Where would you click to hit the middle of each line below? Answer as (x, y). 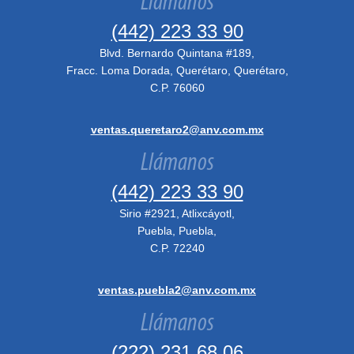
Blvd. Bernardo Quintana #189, (177, 53)
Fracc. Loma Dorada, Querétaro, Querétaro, (177, 70)
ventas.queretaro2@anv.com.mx (177, 130)
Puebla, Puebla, (177, 231)
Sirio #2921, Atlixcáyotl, (177, 213)
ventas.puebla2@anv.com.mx (177, 290)
